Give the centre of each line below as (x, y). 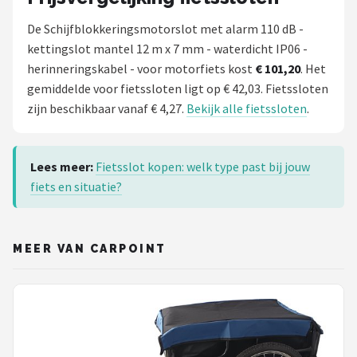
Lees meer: (62, 167)
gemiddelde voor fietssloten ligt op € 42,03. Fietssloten (178, 89)
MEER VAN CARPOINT (90, 249)
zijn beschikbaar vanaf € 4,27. (107, 109)
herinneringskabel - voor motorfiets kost (141, 69)
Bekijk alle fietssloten (247, 109)
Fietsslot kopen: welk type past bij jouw (203, 167)
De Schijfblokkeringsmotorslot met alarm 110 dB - (165, 29)
